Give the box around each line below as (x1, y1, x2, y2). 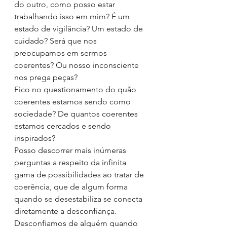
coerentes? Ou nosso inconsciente (14, 60, 141, 70)
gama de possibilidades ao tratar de (14, 170, 146, 179)
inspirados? (14, 133, 57, 143)
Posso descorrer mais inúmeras (14, 145, 128, 155)
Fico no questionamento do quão (14, 85, 138, 94)
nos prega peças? (14, 72, 78, 82)
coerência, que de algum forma (14, 182, 130, 192)
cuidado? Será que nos (14, 36, 99, 46)
